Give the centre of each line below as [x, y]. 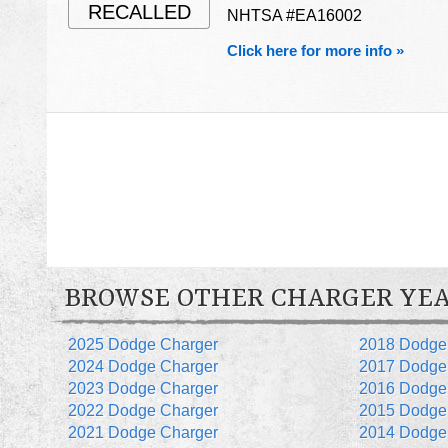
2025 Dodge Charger [143, 345]
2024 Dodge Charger [143, 367]
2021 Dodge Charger [143, 433]
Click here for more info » [315, 50]
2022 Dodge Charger [143, 411]
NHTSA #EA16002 [294, 16]
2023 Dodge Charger [143, 389]
